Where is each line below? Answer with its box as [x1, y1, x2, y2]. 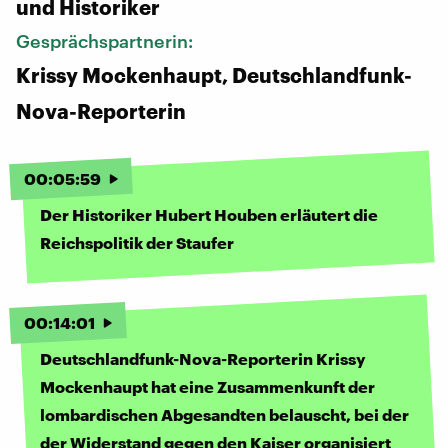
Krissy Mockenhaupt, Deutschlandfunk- [16, 62, 412, 87]
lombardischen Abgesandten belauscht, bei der [40, 404, 409, 424]
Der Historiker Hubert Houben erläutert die [40, 204, 378, 224]
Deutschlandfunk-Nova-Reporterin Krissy [40, 348, 366, 368]
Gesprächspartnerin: [16, 29, 197, 52]
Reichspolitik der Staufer [40, 232, 234, 252]
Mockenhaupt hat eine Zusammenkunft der [40, 376, 375, 396]
